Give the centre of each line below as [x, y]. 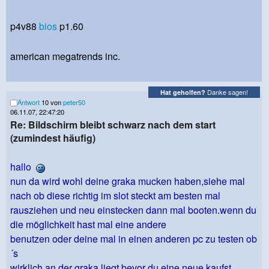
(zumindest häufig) [53, 138]
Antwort [29, 102]
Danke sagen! [227, 92]
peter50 [74, 102]
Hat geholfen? [183, 92]
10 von [51, 102]
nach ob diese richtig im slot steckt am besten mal [115, 195]
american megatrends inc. [65, 56]
